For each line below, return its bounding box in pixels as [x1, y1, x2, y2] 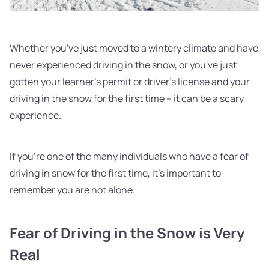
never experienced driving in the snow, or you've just [10, 58, 237, 72]
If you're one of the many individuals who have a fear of [10, 150, 249, 163]
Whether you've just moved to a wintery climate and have [10, 41, 258, 55]
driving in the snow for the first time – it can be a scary [10, 92, 244, 106]
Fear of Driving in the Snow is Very [10, 223, 244, 243]
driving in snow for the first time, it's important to [10, 166, 221, 180]
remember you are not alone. [10, 183, 137, 197]
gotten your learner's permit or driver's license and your [10, 75, 250, 89]
